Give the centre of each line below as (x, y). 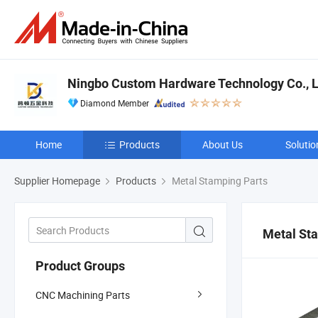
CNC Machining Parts (83, 295)
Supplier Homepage (57, 181)
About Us (223, 144)
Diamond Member (115, 103)
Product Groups (80, 265)
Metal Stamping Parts (219, 181)
